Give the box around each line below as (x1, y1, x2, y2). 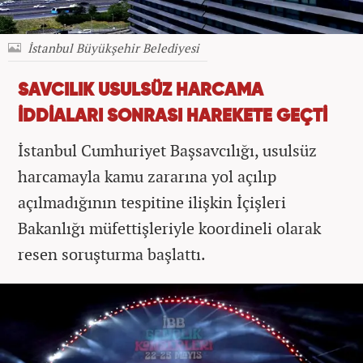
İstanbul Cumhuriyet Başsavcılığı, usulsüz (18, 139, 317, 162)
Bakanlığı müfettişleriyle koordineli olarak (18, 217, 321, 240)
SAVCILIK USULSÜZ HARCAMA (18, 82, 263, 100)
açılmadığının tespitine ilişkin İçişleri (18, 191, 286, 214)
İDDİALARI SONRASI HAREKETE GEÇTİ (18, 108, 327, 126)
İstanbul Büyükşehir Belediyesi (28, 40, 199, 57)
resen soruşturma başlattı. (18, 243, 206, 266)
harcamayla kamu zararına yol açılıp (18, 165, 276, 188)
